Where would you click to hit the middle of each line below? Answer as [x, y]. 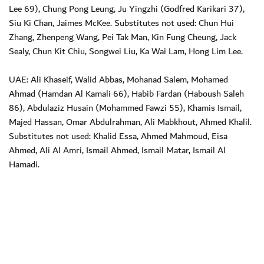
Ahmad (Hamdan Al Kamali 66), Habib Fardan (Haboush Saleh [126, 93]
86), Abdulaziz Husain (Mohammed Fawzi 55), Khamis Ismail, [125, 108]
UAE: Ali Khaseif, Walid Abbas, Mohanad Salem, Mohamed [118, 79]
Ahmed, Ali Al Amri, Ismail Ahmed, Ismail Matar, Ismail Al [117, 150]
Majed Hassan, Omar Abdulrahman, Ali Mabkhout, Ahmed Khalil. [130, 122]
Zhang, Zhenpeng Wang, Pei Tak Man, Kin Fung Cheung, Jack [123, 37]
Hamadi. [24, 164]
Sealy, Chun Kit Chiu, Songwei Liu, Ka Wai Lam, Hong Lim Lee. [126, 51]
